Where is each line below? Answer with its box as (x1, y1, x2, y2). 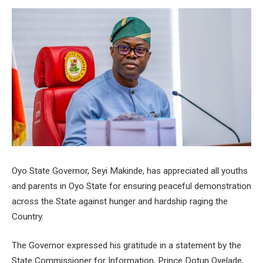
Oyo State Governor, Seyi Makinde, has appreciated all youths (12, 165, 248, 176)
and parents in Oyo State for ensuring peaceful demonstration (12, 180, 251, 191)
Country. (12, 211, 43, 222)
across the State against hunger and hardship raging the (12, 195, 228, 207)
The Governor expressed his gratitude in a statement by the (12, 240, 241, 251)
